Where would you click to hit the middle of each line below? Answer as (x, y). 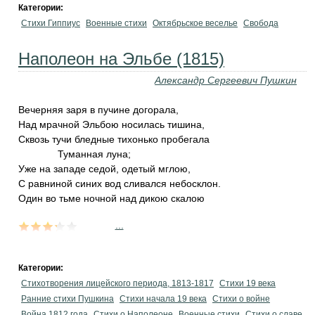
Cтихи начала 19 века (163, 299)
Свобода (261, 23)
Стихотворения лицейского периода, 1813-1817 (117, 283)
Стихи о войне (241, 299)
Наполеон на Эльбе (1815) (121, 59)
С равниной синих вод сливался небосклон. (120, 184)
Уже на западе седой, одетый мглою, (104, 169)
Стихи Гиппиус (51, 23)
